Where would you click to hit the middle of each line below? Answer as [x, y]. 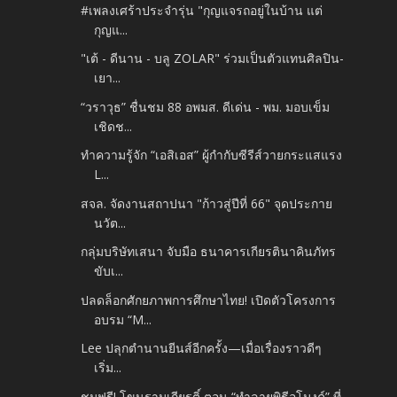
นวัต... [110, 222]
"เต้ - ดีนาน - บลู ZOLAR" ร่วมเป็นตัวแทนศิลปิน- [213, 58]
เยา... [108, 78]
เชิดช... [113, 126]
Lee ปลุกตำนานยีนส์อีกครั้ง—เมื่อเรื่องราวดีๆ [202, 348]
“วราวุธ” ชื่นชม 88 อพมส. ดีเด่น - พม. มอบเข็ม [206, 106]
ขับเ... [109, 271]
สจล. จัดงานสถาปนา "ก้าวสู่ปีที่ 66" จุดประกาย [207, 203]
